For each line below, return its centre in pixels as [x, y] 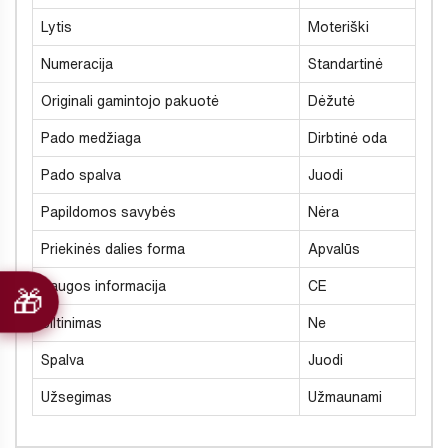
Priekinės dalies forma [113, 248]
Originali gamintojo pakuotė [130, 100]
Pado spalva [81, 174]
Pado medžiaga [91, 137]
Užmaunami [345, 396]
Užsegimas [76, 396]
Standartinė [345, 63]
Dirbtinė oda [347, 137]
